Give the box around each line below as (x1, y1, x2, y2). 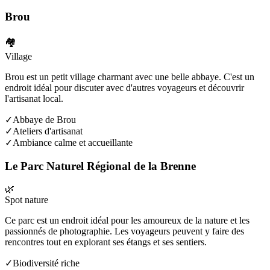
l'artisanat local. (5, 93, 63, 104)
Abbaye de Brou (13, 114, 76, 125)
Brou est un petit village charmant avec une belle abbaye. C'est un (5, 71, 254, 82)
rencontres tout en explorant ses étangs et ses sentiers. (5, 237, 207, 248)
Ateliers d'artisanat (13, 125, 83, 136)
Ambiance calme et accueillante (13, 137, 133, 148)
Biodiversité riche (13, 258, 80, 269)
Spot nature (5, 195, 48, 206)
